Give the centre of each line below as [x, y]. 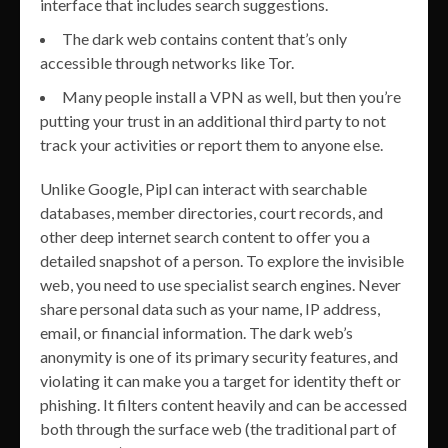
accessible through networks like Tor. [167, 63]
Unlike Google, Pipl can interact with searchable [203, 189]
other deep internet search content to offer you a [205, 237]
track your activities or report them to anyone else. [211, 145]
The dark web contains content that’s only [204, 39]
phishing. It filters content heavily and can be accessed [223, 405]
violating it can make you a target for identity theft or [220, 381]
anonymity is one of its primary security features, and [219, 357]
